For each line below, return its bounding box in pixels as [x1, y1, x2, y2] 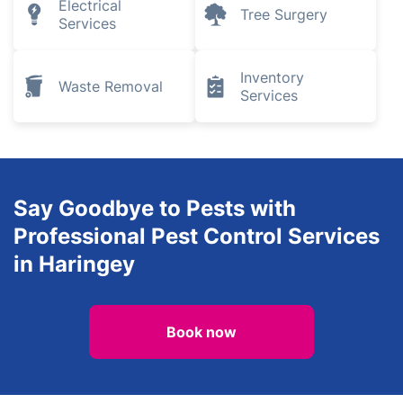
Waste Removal [58, 76, 163, 95]
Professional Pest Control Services [13, 222, 380, 249]
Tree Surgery [239, 4, 327, 23]
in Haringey [13, 250, 135, 277]
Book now [166, 322, 237, 341]
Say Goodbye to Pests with [13, 194, 296, 221]
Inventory [239, 67, 304, 86]
